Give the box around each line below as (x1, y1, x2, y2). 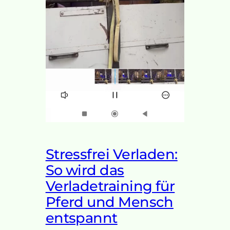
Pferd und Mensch (45, 193, 174, 210)
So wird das (45, 161, 124, 179)
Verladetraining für (45, 177, 175, 195)
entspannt (45, 209, 118, 226)
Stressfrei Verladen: (45, 145, 178, 163)
